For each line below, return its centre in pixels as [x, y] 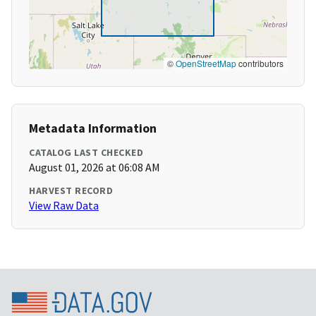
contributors [260, 63]
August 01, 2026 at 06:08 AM [95, 168]
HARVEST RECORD [71, 191]
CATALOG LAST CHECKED [86, 153]
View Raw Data [64, 206]
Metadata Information [93, 128]
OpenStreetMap [206, 63]
